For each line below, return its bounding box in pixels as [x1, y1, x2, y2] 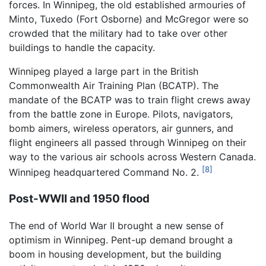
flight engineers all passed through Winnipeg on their [9, 137, 246, 149]
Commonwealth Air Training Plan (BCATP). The [9, 80, 218, 92]
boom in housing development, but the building [9, 248, 221, 260]
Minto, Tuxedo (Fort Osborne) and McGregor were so [9, 13, 249, 26]
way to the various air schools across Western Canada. [9, 151, 256, 163]
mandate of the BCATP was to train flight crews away [9, 94, 251, 106]
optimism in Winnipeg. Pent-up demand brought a [9, 233, 233, 246]
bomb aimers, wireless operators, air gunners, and [9, 122, 233, 135]
